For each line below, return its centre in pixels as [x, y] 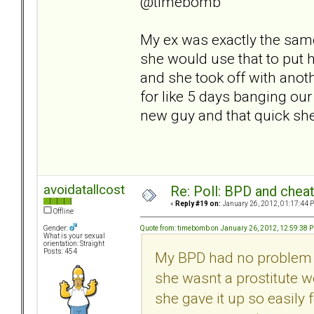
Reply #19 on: [198, 204]
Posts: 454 [60, 252]
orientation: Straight [74, 244]
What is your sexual [74, 236]
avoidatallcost [84, 190]
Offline [63, 212]
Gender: [56, 228]
